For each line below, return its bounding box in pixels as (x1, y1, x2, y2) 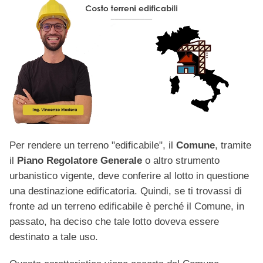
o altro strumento (142, 155, 220, 167)
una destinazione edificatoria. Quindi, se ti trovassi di (9, 186, 242, 197)
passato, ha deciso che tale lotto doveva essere (9, 216, 219, 228)
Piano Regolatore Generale (17, 155, 142, 167)
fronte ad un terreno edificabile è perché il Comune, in (9, 201, 244, 213)
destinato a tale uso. (9, 231, 98, 243)
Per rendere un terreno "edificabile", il (9, 140, 176, 151)
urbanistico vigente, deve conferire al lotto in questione (9, 170, 249, 182)
